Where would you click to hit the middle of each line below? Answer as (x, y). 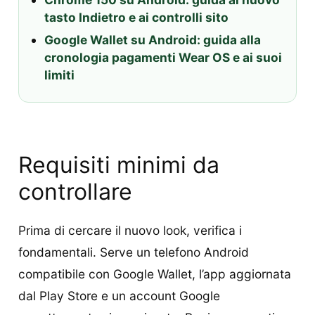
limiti (59, 75)
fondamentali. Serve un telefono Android (134, 252)
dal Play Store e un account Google (119, 295)
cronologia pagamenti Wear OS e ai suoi (163, 58)
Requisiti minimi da (119, 165)
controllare (75, 191)
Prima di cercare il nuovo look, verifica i (130, 230)
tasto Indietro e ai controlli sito (136, 18)
